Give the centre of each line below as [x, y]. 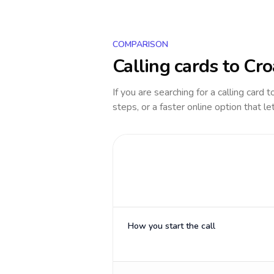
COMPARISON [140, 44]
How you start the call [172, 226]
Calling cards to [178, 66]
